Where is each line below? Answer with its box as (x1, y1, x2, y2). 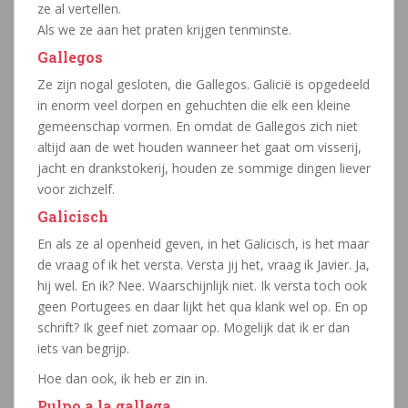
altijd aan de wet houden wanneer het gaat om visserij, (37, 138, 362, 157)
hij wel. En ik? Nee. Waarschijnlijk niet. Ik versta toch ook (37, 277, 367, 295)
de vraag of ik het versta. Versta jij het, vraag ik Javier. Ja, (37, 256, 370, 274)
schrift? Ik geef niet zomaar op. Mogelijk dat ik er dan (37, 319, 350, 337)
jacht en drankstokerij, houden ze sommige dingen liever (37, 159, 371, 178)
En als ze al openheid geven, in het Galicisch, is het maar (37, 235, 369, 253)
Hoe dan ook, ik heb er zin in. (37, 370, 208, 388)
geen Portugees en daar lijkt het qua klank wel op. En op (37, 298, 368, 316)
